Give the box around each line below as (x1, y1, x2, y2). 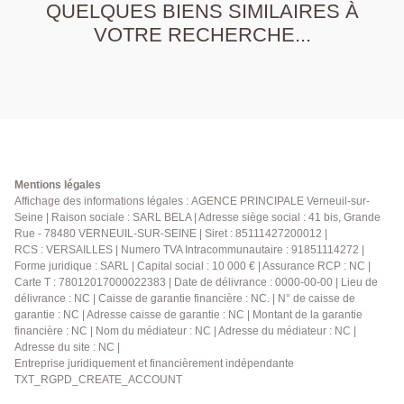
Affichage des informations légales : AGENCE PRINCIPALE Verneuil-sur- (14, 194, 370, 207)
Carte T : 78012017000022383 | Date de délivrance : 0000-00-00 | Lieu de (14, 275, 378, 289)
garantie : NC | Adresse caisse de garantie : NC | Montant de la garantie (14, 308, 363, 321)
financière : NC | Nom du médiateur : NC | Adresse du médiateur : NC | (14, 324, 356, 337)
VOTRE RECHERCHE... (93, 23, 311, 46)
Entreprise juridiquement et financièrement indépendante (14, 356, 294, 370)
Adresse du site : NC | (14, 340, 120, 353)
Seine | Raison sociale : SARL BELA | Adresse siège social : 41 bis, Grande (14, 210, 381, 224)
